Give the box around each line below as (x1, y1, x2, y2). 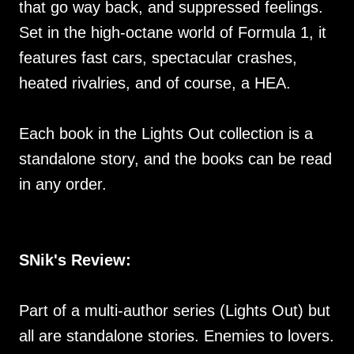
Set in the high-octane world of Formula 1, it (19, 24, 326, 42)
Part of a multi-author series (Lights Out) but (19, 302, 330, 320)
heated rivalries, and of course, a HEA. (19, 74, 291, 92)
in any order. (19, 175, 107, 194)
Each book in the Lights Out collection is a (19, 125, 313, 143)
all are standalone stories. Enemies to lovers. (19, 327, 334, 345)
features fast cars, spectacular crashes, (19, 49, 297, 67)
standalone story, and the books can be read (19, 150, 332, 168)
